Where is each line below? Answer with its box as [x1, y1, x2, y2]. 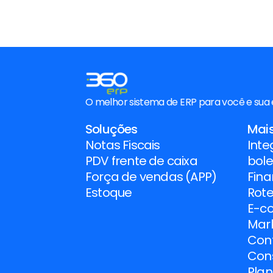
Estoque [85, 184, 132, 201]
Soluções [85, 121, 138, 138]
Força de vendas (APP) [85, 168, 217, 185]
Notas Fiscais [85, 136, 160, 154]
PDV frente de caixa [85, 152, 197, 169]
